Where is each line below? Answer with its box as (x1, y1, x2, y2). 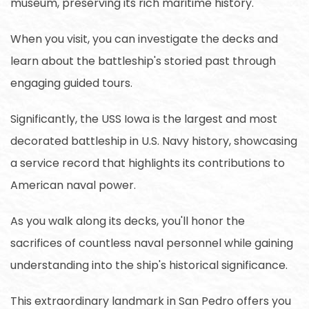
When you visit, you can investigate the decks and (10, 30, 278, 47)
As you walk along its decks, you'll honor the (10, 212, 245, 229)
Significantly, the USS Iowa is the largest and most (10, 110, 277, 127)
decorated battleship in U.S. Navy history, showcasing (10, 132, 297, 149)
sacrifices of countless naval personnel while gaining (10, 235, 293, 251)
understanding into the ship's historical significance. (10, 257, 288, 273)
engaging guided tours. (10, 74, 132, 91)
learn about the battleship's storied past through (10, 52, 276, 69)
